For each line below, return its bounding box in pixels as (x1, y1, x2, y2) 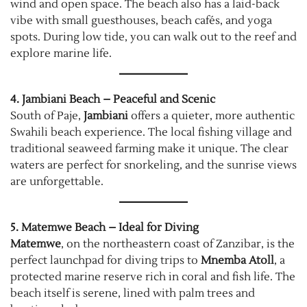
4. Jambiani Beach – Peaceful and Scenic (10, 92, 215, 106)
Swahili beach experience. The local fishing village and (10, 125, 292, 139)
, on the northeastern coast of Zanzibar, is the (61, 236, 295, 251)
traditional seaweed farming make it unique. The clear (10, 141, 288, 156)
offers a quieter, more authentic (128, 108, 295, 123)
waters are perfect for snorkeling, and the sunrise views (10, 158, 297, 172)
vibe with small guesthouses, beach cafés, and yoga (10, 13, 272, 27)
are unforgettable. (10, 174, 103, 188)
